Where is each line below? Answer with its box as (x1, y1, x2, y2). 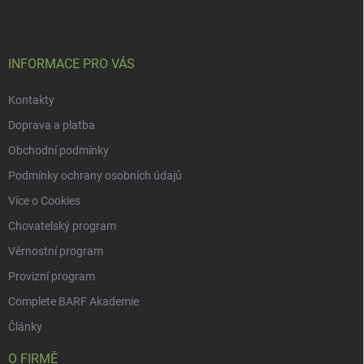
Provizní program (8, 270, 95, 284)
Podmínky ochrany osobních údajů (8, 169, 182, 183)
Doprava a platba (8, 119, 95, 132)
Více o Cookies (8, 194, 80, 208)
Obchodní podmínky (8, 144, 109, 158)
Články (8, 320, 42, 334)
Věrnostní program (8, 245, 103, 258)
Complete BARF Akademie (8, 295, 139, 309)
